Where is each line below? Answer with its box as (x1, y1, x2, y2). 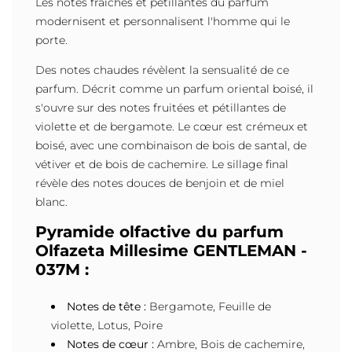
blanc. (35, 195, 68, 210)
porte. (35, 33, 68, 48)
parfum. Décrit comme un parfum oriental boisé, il (35, 82, 313, 97)
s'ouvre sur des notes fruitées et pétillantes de (35, 101, 286, 115)
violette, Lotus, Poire (51, 318, 163, 333)
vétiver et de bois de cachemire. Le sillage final (35, 157, 288, 172)
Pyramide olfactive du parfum (35, 222, 284, 242)
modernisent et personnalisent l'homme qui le (35, 14, 290, 29)
